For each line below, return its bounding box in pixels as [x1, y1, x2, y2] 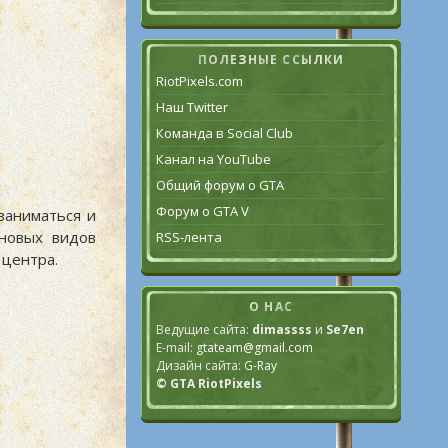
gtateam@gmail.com [196, 339, 313, 356]
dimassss [252, 321, 312, 338]
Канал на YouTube [156, 150, 271, 168]
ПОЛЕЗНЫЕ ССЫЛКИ [197, 51, 345, 68]
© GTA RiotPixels [156, 375, 262, 392]
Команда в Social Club [156, 124, 293, 142]
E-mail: [156, 339, 196, 356]
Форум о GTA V [156, 202, 249, 220]
